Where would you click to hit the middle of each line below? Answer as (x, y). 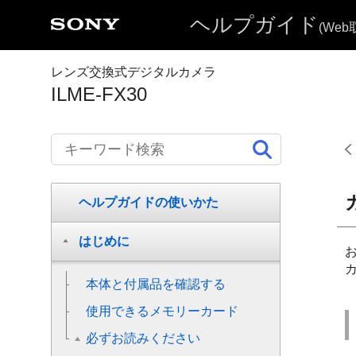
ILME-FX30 (99, 94)
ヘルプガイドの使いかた (149, 202)
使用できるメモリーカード (162, 311)
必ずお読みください (143, 338)
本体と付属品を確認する (156, 284)
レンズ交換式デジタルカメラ (133, 72)
